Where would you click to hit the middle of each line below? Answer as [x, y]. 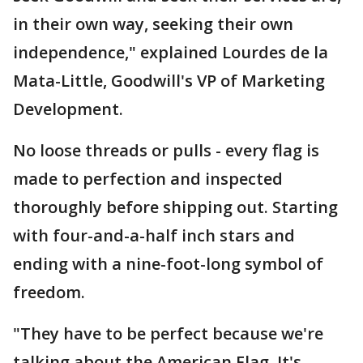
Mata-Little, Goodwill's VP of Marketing [169, 81]
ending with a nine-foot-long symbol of [168, 264]
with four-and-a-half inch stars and [154, 235]
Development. [68, 109]
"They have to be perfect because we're [168, 333]
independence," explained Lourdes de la [171, 52]
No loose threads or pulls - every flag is [166, 150]
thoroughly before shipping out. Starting [175, 207]
